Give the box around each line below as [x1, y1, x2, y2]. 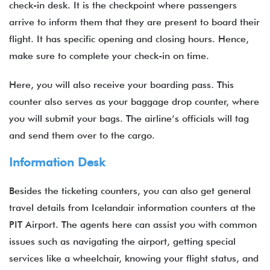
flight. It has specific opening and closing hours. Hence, [9, 33, 249, 45]
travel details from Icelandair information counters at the [9, 202, 256, 213]
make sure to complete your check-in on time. [9, 50, 215, 61]
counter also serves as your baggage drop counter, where [9, 96, 259, 107]
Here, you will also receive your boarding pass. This [9, 79, 234, 90]
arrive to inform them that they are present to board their [9, 16, 260, 28]
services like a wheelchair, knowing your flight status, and [9, 253, 259, 264]
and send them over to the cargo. [9, 130, 155, 141]
